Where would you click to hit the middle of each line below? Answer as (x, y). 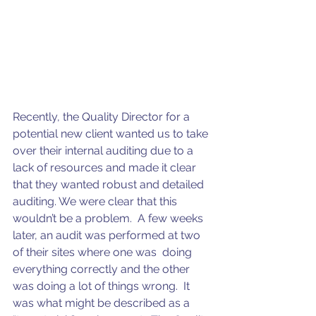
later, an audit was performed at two (108, 236)
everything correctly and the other (103, 269)
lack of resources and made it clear (106, 168)
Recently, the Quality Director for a (103, 117)
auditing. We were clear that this (96, 202)
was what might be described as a (103, 303)
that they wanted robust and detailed (110, 185)
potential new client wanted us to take (112, 134)
